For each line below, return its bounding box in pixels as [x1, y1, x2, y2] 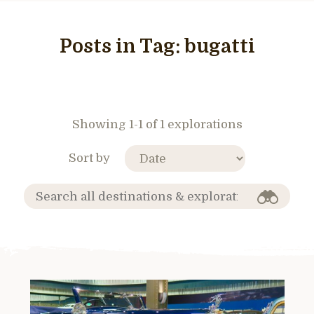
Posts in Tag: [59, 36, 184, 57]
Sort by [69, 151, 110, 165]
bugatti [184, 36, 255, 57]
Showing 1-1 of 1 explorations [71, 118, 243, 131]
